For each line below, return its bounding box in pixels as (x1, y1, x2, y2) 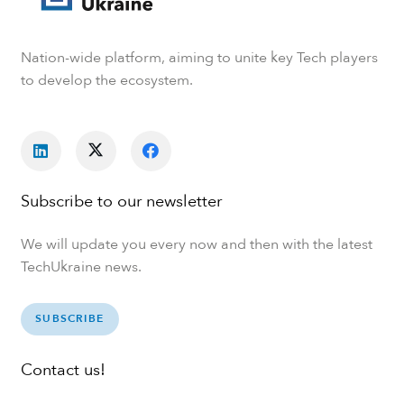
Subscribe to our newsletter (20, 190, 222, 214)
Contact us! (20, 358, 106, 381)
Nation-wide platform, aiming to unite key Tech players (20, 48, 378, 69)
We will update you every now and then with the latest (20, 234, 372, 254)
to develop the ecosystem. (20, 70, 193, 91)
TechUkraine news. (20, 256, 142, 277)
